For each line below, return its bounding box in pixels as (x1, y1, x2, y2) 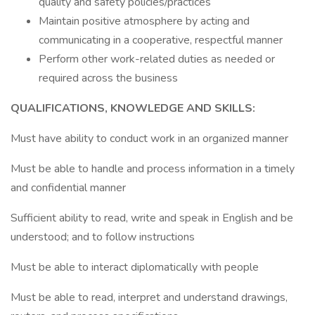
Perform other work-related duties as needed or (39, 51, 275, 67)
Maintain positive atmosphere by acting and (39, 13, 250, 29)
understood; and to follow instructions (11, 229, 195, 245)
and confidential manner (11, 180, 126, 195)
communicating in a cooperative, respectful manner (39, 32, 283, 48)
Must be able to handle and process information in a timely (11, 161, 295, 176)
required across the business (39, 70, 178, 86)
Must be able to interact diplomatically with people (11, 259, 259, 275)
